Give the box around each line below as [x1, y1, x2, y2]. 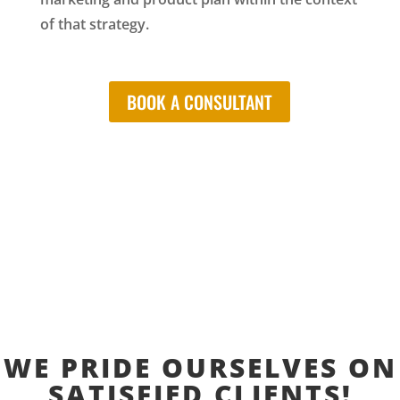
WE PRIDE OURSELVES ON [3, 349, 397, 387]
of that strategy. [39, 14, 153, 35]
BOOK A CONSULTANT [127, 88, 273, 116]
